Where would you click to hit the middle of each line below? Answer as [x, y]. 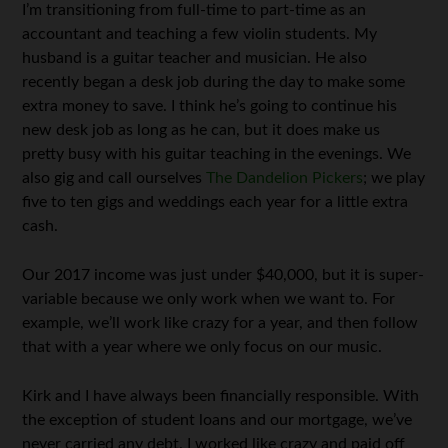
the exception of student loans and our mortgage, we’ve [217, 420]
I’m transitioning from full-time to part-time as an [194, 10]
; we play [394, 178]
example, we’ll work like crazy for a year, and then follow [220, 323]
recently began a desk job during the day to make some [214, 82]
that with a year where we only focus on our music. [202, 347]
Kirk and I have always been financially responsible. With [221, 396]
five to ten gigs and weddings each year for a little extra [215, 202]
